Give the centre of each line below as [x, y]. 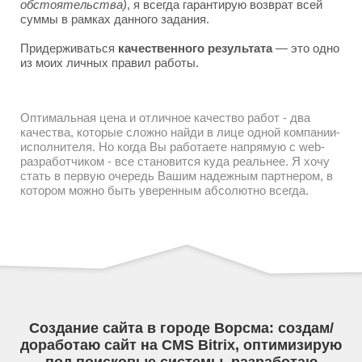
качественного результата [195, 48]
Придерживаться [69, 48]
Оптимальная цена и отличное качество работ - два [165, 118]
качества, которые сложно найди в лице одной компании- [180, 132]
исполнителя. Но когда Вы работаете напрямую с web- [173, 147]
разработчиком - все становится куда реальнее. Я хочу [175, 161]
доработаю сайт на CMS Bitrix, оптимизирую [181, 345]
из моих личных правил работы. [109, 63]
